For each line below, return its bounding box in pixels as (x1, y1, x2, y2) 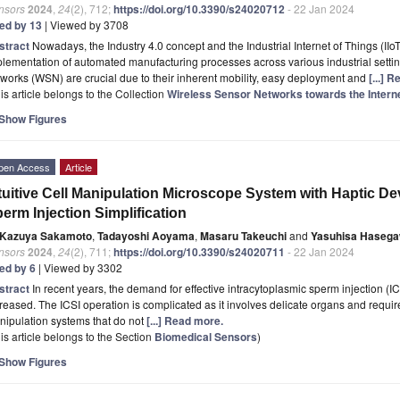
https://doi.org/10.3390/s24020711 (113, 243, 285, 260)
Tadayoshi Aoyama (97, 227, 195, 244)
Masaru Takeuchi (200, 227, 287, 244)
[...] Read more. (146, 312, 223, 329)
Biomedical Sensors (154, 328, 257, 345)
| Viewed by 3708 (42, 16, 129, 32)
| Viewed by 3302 (36, 259, 122, 275)
